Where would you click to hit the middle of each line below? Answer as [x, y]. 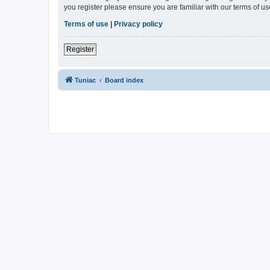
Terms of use [86, 24]
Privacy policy [138, 24]
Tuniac [85, 80]
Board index [124, 80]
